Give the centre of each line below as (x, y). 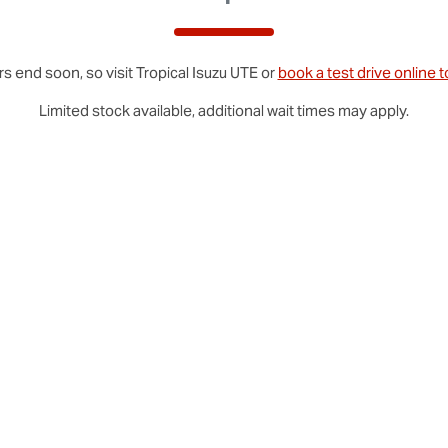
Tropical (163, 72)
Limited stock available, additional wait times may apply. (224, 110)
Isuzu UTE (224, 72)
